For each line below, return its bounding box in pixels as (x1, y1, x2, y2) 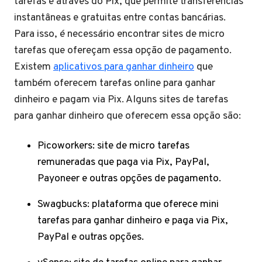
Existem (14, 60, 53, 74)
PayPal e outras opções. (37, 230, 144, 244)
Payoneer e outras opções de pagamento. (37, 172, 221, 186)
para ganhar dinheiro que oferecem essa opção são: (14, 109, 241, 123)
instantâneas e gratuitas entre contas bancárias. (14, 11, 226, 25)
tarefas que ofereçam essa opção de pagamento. (14, 44, 232, 58)
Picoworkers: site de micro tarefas (37, 139, 189, 153)
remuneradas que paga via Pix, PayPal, (37, 156, 209, 170)
